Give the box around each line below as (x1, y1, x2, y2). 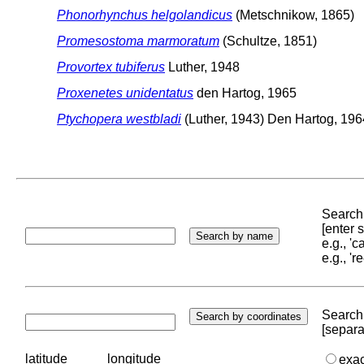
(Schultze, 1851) (219, 33, 317, 48)
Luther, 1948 (165, 59, 240, 74)
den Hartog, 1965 (193, 85, 297, 100)
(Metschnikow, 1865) (232, 7, 354, 22)
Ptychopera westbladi (57, 111, 181, 126)
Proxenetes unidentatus (57, 85, 193, 100)
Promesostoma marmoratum (57, 33, 219, 48)
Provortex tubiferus (57, 59, 165, 74)
